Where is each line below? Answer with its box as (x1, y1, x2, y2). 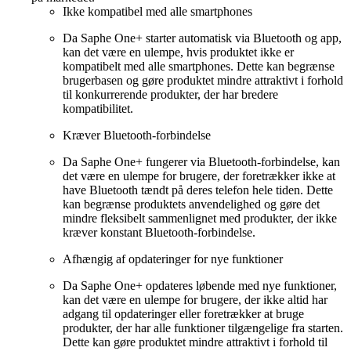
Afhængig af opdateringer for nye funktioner (63, 252, 283, 266)
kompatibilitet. (63, 102, 133, 116)
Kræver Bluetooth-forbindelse (63, 128, 211, 143)
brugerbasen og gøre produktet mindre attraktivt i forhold (63, 74, 343, 88)
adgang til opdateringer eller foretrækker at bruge (63, 307, 304, 321)
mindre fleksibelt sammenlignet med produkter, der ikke (63, 212, 337, 226)
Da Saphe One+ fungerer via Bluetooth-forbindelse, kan (63, 155, 340, 169)
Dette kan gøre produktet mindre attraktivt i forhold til (63, 335, 327, 349)
